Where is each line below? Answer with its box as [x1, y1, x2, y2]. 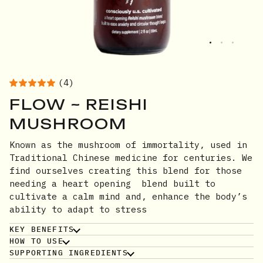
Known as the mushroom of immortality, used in [9, 139, 247, 150]
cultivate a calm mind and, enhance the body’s [9, 190, 247, 202]
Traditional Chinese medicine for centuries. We [9, 151, 252, 163]
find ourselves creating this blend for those [9, 164, 242, 176]
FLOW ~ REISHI [9, 95, 149, 113]
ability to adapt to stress [9, 203, 147, 215]
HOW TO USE [9, 235, 63, 246]
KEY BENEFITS [9, 224, 75, 234]
